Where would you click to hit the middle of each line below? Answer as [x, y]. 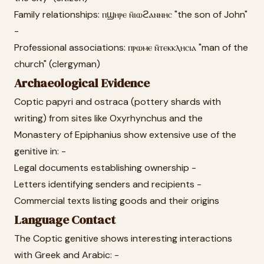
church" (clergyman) [57, 64]
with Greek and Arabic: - [67, 255]
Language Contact [65, 220]
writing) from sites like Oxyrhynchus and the [108, 118]
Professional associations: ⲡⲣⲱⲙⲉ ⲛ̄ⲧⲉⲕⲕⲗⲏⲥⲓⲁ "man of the [131, 47]
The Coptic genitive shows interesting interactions [123, 238]
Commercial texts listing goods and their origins [117, 201]
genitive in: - [40, 151]
